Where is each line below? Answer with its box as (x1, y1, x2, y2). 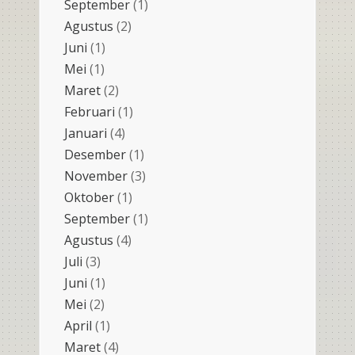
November (64, 166, 128, 185)
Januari (64, 124, 107, 142)
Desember (64, 145, 126, 163)
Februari (64, 102, 115, 120)
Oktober (64, 188, 114, 206)
